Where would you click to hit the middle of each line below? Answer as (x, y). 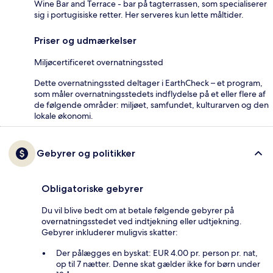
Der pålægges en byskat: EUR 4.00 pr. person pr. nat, (157, 253)
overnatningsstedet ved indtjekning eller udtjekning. (142, 221)
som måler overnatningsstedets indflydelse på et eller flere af (150, 94)
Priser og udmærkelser (85, 40)
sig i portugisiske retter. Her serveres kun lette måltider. (139, 14)
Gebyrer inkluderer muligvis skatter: (110, 232)
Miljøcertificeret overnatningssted (99, 62)
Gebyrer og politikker (86, 153)
